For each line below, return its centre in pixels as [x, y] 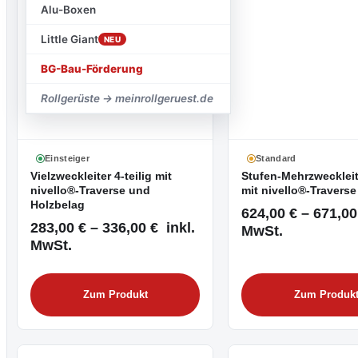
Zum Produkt [115, 295]
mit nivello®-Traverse [299, 191]
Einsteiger [67, 158]
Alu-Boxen [68, 10]
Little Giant [70, 39]
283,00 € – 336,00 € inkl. [113, 227]
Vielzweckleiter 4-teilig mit [101, 176]
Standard [276, 158]
